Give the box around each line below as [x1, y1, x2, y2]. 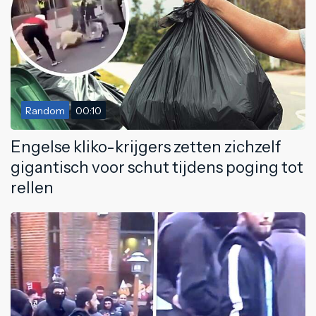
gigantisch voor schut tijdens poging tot [11, 157, 303, 177]
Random [25, 104, 65, 117]
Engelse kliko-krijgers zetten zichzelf [11, 136, 281, 157]
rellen [11, 177, 54, 197]
